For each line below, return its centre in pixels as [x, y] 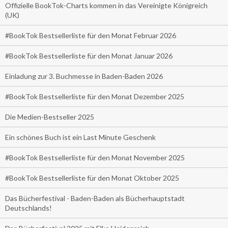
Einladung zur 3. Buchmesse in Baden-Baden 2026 [84, 76]
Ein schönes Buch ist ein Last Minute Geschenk [80, 137]
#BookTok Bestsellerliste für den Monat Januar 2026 [89, 56]
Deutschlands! [28, 208]
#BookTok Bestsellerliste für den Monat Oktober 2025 [92, 178]
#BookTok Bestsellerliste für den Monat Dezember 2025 [95, 96]
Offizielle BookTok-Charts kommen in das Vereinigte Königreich [106, 5]
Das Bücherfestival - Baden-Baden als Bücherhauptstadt [95, 198]
